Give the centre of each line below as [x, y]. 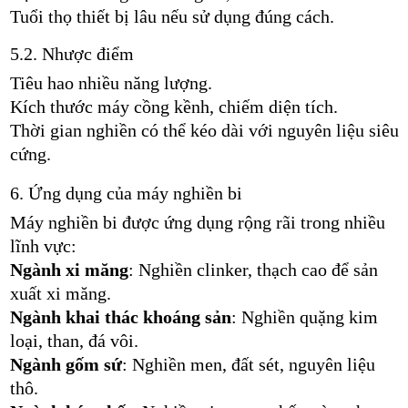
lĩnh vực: [43, 245]
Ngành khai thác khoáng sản [120, 316]
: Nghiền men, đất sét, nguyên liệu [248, 364]
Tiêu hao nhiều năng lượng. [111, 82]
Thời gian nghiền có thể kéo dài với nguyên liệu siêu [204, 130]
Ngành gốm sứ [66, 364]
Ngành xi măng [69, 269]
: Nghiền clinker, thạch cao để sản [253, 269]
